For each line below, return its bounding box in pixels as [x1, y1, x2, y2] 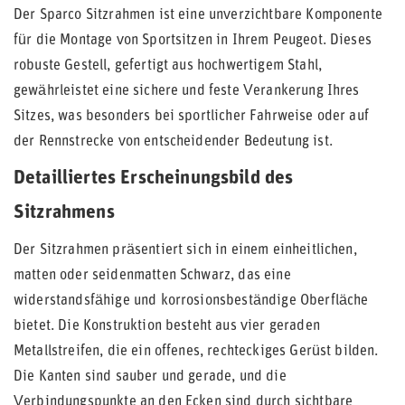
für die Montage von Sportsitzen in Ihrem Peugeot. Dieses [14, 33, 372, 48]
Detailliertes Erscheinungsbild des [14, 169, 294, 188]
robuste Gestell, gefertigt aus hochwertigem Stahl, [14, 59, 323, 73]
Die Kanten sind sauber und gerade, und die [14, 370, 287, 384]
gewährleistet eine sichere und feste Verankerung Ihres [14, 84, 360, 99]
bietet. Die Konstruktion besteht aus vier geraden [14, 319, 320, 334]
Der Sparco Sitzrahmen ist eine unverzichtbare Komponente [14, 8, 382, 23]
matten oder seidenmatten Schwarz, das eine [14, 268, 291, 283]
